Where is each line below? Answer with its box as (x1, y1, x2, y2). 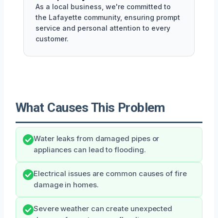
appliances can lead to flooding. (34, 145, 146, 154)
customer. (36, 34, 69, 43)
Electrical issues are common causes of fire (34, 169, 187, 178)
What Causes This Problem (16, 100, 165, 115)
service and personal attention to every (36, 23, 170, 32)
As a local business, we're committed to (36, 2, 171, 11)
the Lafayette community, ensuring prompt (36, 13, 180, 21)
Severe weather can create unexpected (34, 204, 173, 213)
